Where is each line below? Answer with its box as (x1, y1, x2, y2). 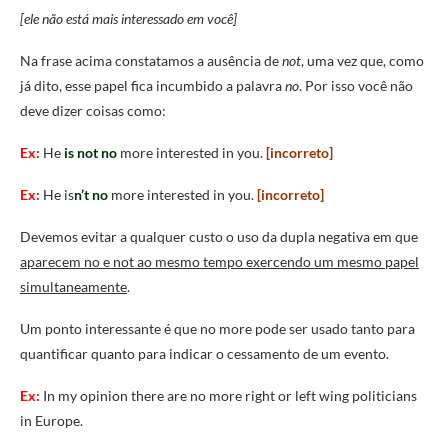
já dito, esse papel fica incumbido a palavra (20, 77, 282, 95)
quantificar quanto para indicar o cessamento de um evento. (20, 345, 389, 363)
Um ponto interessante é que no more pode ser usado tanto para (20, 320, 415, 338)
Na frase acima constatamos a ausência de (20, 52, 282, 70)
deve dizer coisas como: (20, 102, 166, 120)
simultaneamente (20, 278, 127, 296)
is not (64, 144, 98, 162)
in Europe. (20, 412, 83, 430)
